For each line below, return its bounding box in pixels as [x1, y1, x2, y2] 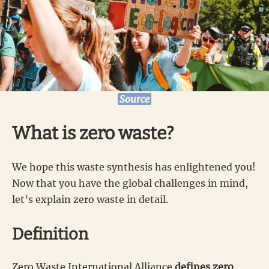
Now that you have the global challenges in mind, [12, 177, 248, 189]
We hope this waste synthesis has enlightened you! [12, 160, 256, 173]
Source [119, 92, 150, 105]
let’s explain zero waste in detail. [12, 193, 168, 205]
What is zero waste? [12, 122, 174, 144]
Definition [12, 224, 88, 244]
